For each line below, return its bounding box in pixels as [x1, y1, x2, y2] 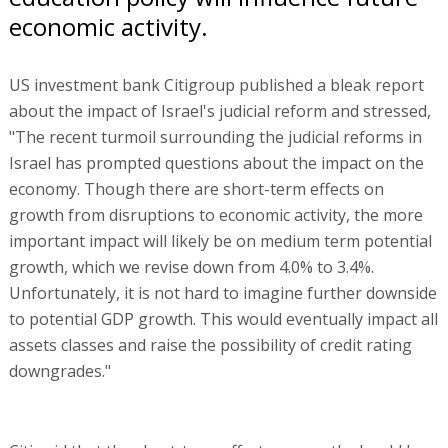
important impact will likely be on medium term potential [8, 229, 432, 252]
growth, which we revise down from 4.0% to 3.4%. [8, 255, 374, 278]
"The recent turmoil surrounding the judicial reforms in [8, 125, 422, 148]
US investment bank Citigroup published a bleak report [8, 73, 424, 96]
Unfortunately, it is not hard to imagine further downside [8, 281, 437, 304]
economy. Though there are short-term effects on [8, 177, 384, 200]
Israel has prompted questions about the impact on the [8, 151, 424, 174]
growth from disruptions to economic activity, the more [8, 203, 423, 226]
